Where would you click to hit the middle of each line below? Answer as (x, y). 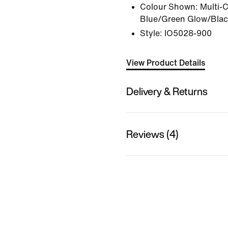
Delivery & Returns (167, 91)
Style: (151, 33)
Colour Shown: (169, 7)
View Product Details (166, 63)
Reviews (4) (152, 134)
